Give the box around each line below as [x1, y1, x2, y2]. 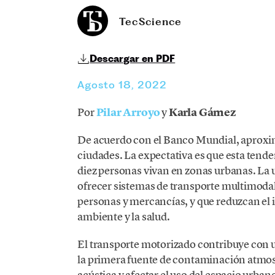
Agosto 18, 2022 [77, 79, 168, 91]
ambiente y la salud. [77, 209, 170, 224]
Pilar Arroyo [96, 105, 160, 120]
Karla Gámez [168, 105, 236, 120]
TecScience [119, 15, 182, 28]
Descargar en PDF [90, 53, 176, 64]
